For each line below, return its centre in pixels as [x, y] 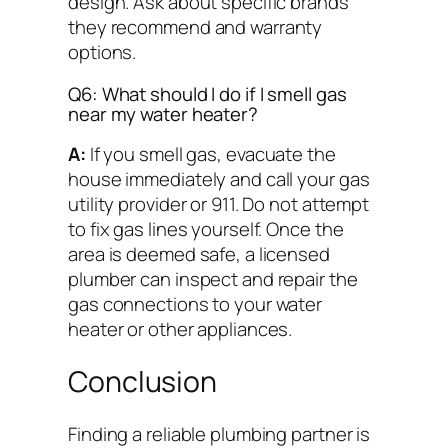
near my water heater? [163, 113]
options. [102, 52]
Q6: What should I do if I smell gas [207, 93]
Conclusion [142, 382]
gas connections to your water [195, 304]
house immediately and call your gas [219, 179]
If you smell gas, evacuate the [210, 154]
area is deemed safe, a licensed [199, 254]
